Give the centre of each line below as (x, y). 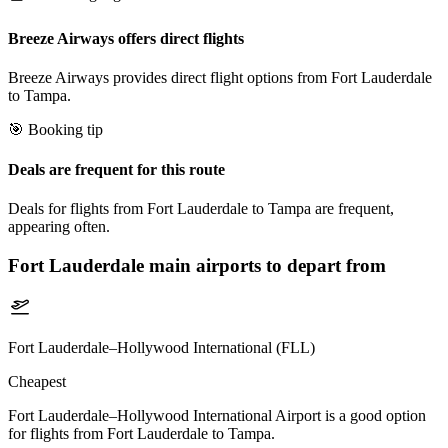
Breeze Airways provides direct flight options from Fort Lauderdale (220, 78)
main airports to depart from (265, 265)
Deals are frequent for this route (116, 169)
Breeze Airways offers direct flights (126, 38)
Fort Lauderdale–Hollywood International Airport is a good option (217, 416)
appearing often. (59, 226)
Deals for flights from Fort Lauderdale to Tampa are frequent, (201, 208)
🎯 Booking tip (55, 130)
